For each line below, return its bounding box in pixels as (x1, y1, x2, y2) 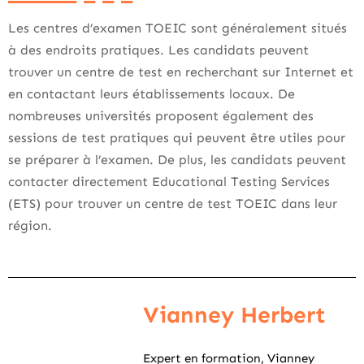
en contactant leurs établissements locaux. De (8, 86, 295, 102)
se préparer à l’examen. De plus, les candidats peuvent (8, 152, 346, 167)
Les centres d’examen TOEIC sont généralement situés (8, 20, 347, 36)
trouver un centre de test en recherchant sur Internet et (8, 64, 353, 80)
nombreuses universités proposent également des (8, 108, 314, 123)
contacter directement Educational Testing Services (8, 174, 330, 189)
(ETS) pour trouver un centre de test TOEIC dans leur (8, 196, 337, 211)
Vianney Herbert (143, 301, 326, 328)
